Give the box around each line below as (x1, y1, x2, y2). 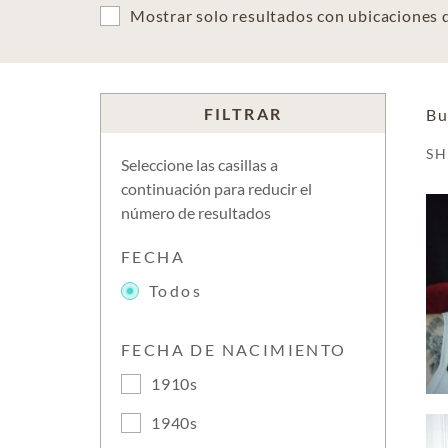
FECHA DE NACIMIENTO (121, 340, 347, 359)
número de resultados (121, 203, 271, 222)
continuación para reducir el (121, 179, 312, 198)
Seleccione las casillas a (121, 155, 278, 174)
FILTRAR (203, 104, 283, 123)
